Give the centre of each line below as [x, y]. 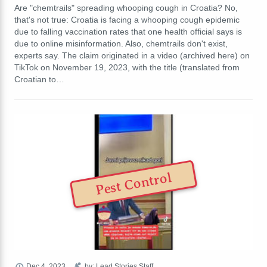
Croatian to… [39, 80]
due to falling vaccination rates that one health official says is [128, 32]
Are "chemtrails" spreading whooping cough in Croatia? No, [126, 8]
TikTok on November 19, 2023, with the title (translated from [127, 68]
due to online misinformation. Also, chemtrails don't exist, [121, 44]
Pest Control [133, 184]
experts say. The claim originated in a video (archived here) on [132, 56]
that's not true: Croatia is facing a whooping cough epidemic [127, 20]
